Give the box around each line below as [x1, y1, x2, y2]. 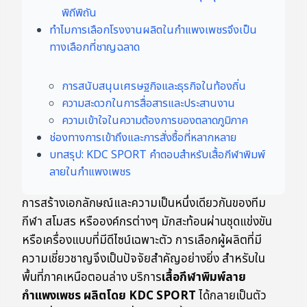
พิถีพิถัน [62, 5, 97, 22]
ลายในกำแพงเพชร [49, 164, 131, 181]
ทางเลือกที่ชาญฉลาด [49, 39, 140, 56]
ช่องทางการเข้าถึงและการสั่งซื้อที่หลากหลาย [49, 130, 236, 147]
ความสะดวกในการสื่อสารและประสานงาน [62, 95, 235, 112]
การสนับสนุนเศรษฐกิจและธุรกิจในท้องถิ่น [62, 78, 246, 95]
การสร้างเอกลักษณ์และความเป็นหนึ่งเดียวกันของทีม [22, 195, 266, 213]
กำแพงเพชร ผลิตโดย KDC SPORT [22, 287, 196, 306]
